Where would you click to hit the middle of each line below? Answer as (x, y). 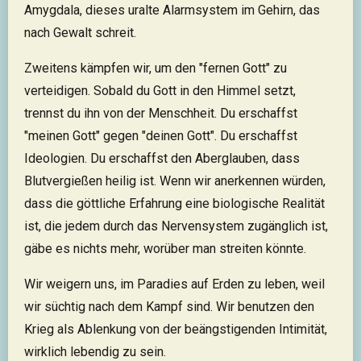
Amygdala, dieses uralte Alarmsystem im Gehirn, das (172, 10)
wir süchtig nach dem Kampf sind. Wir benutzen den (169, 307)
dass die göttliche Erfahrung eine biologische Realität (174, 203)
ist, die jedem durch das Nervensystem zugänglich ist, (176, 226)
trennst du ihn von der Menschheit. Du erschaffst (161, 113)
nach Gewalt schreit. (80, 33)
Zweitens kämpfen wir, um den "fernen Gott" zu (156, 68)
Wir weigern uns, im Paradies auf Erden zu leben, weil (174, 284)
